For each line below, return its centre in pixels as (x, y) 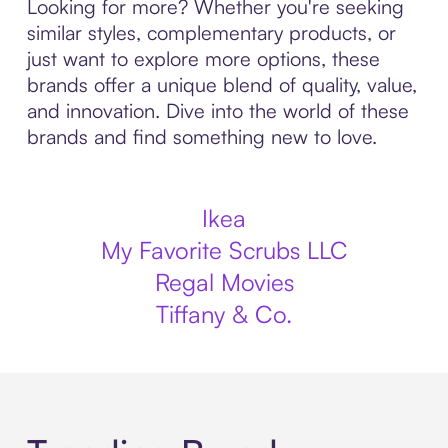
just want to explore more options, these (203, 58)
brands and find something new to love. (201, 136)
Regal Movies (224, 282)
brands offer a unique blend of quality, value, (221, 84)
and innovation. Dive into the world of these (217, 110)
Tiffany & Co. (224, 314)
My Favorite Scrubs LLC (224, 250)
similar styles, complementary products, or (211, 32)
